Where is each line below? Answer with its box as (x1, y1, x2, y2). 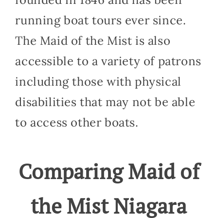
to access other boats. (15, 115, 139, 130)
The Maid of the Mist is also (15, 33, 171, 49)
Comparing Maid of (18, 157, 200, 185)
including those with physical (15, 74, 182, 90)
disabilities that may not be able (15, 94, 196, 110)
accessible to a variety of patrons (15, 54, 201, 69)
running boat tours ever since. (15, 13, 186, 28)
